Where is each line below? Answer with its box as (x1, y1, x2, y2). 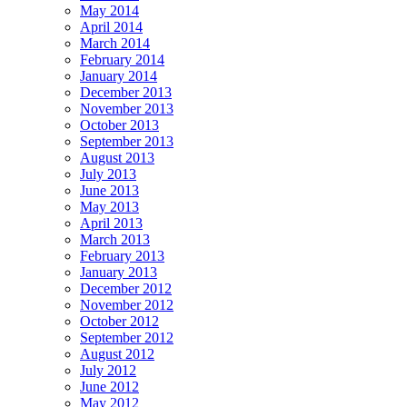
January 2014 (80, 67, 157, 84)
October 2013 (80, 116, 159, 133)
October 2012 (80, 313, 159, 329)
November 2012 (80, 296, 174, 313)
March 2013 (80, 231, 150, 247)
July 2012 (80, 362, 136, 378)
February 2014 (80, 51, 164, 67)
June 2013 (80, 182, 139, 198)
